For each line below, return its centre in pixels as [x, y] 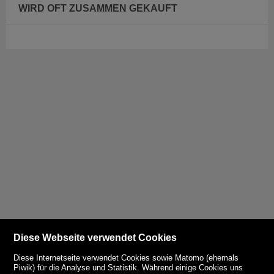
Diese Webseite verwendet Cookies [95, 237]
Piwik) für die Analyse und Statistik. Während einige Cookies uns [128, 267]
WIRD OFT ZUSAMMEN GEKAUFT [98, 9]
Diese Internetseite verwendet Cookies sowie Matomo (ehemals [126, 257]
